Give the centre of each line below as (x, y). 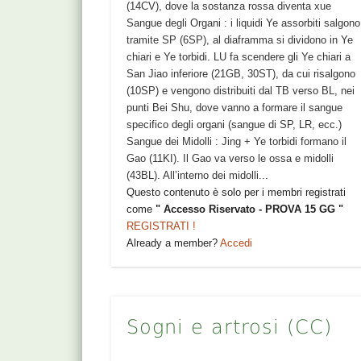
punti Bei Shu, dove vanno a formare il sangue (235, 107)
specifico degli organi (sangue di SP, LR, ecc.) (234, 124)
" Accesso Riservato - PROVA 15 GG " (250, 209)
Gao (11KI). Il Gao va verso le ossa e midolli (230, 158)
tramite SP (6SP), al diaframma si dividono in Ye (240, 39)
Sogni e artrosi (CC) (230, 328)
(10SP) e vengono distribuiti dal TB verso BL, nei (241, 90)
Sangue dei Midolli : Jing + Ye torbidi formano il (237, 141)
